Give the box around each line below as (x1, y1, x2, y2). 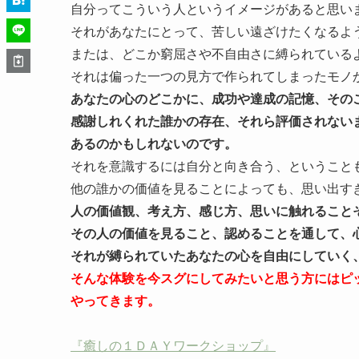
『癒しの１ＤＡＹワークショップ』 (71, 339, 276, 353)
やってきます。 (71, 294, 160, 308)
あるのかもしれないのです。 (71, 137, 237, 151)
